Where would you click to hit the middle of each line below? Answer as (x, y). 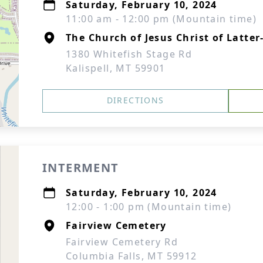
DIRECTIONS (135, 100)
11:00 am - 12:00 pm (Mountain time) (161, 19)
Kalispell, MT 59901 (116, 68)
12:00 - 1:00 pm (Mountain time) (149, 207)
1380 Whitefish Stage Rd (129, 54)
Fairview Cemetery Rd (122, 242)
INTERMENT (81, 168)
